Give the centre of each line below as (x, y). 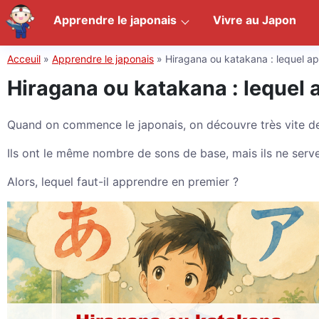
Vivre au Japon (255, 20)
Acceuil (24, 59)
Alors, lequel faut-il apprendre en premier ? (123, 182)
